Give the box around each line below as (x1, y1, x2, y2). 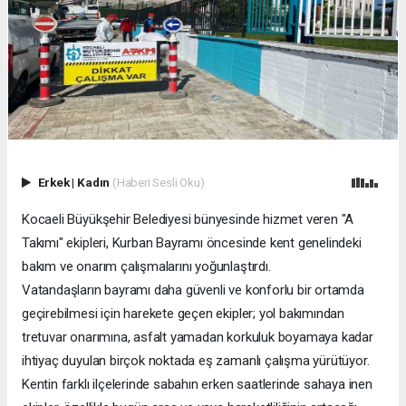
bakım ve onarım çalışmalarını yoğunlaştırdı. (22, 257, 271, 275)
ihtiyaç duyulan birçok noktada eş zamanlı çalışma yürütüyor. (22, 352, 370, 369)
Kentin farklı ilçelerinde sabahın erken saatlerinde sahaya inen (22, 375, 372, 392)
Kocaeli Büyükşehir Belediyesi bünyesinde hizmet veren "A (22, 210, 354, 227)
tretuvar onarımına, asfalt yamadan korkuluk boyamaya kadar (22, 328, 373, 345)
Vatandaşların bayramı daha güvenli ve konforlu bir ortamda (22, 281, 364, 298)
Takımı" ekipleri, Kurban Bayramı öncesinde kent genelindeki (22, 234, 362, 251)
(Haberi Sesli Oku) (111, 174, 205, 189)
